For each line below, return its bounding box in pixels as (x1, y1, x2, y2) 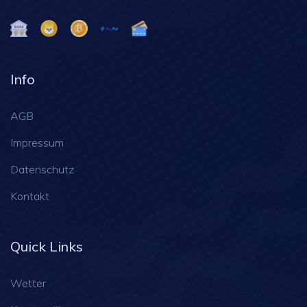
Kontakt (10, 189, 49, 204)
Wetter (10, 276, 46, 291)
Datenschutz (10, 162, 74, 177)
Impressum (10, 136, 64, 150)
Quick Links (10, 238, 83, 256)
